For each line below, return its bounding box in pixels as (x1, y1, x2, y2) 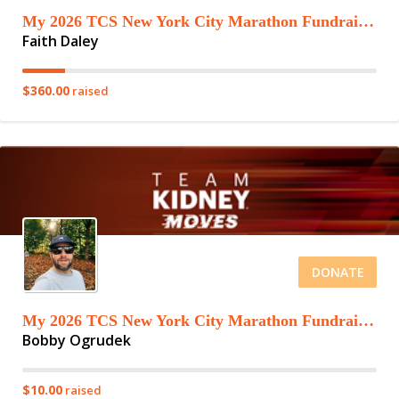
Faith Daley (22, 31, 99, 51)
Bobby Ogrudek (22, 330, 131, 350)
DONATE (311, 264, 364, 281)
